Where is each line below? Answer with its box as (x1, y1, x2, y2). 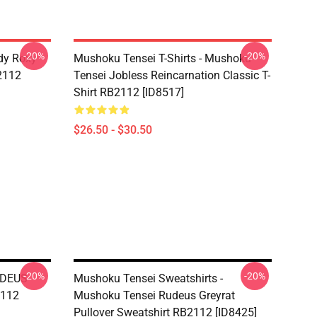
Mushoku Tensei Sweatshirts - (74, 272, 223, 285)
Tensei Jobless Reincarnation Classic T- (74, 69, 270, 82)
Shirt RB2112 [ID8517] (74, 86, 184, 99)
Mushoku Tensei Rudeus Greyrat (74, 289, 235, 302)
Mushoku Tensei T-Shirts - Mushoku (74, 52, 251, 65)
